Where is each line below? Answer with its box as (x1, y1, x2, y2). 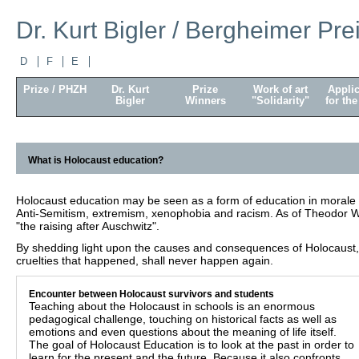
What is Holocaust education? (28, 155, 163, 167)
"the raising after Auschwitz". (16, 220, 159, 233)
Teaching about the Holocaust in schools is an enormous (29, 300, 315, 313)
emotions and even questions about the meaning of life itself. (29, 325, 337, 339)
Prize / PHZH (22, 84, 87, 96)
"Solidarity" (252, 95, 309, 107)
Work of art (253, 84, 308, 96)
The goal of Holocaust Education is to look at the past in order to (29, 338, 354, 352)
